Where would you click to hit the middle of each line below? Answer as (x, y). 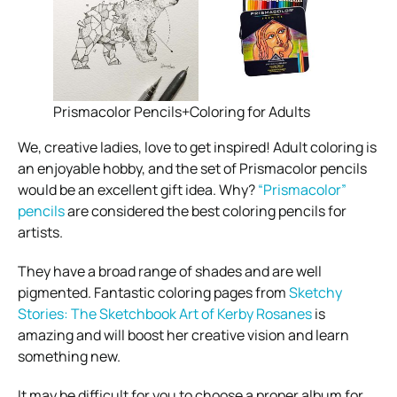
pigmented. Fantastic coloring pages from (152, 293)
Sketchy (315, 293)
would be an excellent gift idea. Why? (138, 190)
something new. (69, 357)
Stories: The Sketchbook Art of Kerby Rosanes (166, 314)
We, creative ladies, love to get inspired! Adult (163, 148)
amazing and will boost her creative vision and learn (183, 335)
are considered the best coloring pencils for (206, 211)
